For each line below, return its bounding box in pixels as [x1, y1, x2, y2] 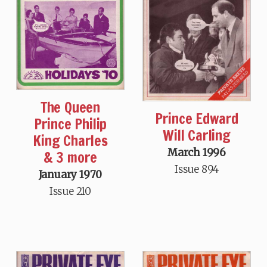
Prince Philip [33, 113, 107, 134]
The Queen [40, 97, 101, 117]
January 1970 [38, 167, 103, 181]
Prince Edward [154, 108, 239, 129]
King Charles [33, 130, 108, 151]
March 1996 [167, 145, 226, 159]
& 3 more [43, 147, 98, 167]
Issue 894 [174, 162, 219, 176]
